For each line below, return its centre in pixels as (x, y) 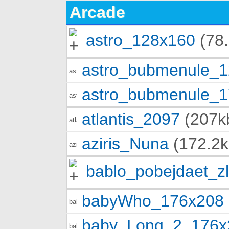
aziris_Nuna (125, 143)
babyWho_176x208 (153, 201)
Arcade (97, 12)
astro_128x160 (141, 40)
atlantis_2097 (131, 119)
